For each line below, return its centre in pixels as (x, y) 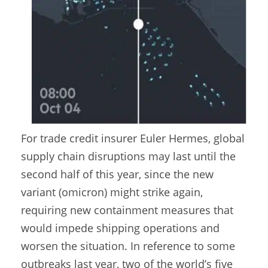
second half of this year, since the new (117, 174)
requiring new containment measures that (127, 210)
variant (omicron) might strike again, (112, 192)
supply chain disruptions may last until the (128, 156)
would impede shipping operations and (120, 228)
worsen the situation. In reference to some (128, 246)
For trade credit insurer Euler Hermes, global (133, 138)
